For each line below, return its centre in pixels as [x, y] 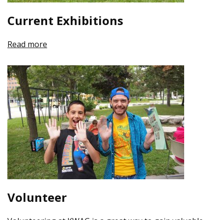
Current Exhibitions [65, 20]
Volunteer [37, 197]
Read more [27, 44]
